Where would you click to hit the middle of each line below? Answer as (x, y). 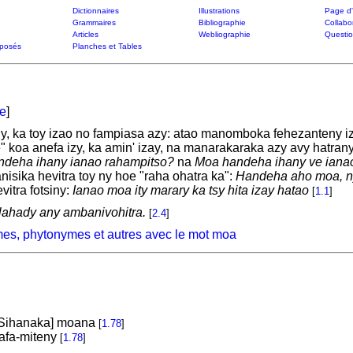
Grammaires (94, 22)
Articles (85, 34)
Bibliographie (222, 22)
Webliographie (224, 34)
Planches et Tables (107, 46)
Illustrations (219, 11)
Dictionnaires (95, 11)
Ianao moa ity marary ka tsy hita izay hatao (190, 190)
